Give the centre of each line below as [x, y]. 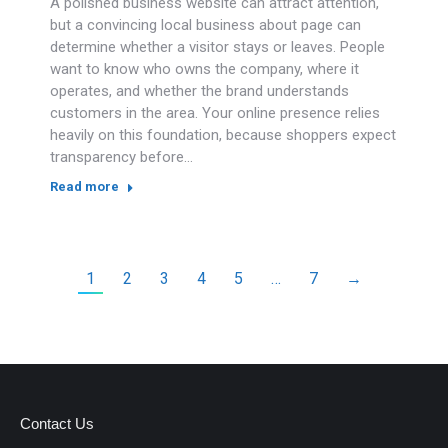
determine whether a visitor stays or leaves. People [217, 46]
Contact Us [57, 423]
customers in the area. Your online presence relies [215, 112]
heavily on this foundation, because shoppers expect [223, 134]
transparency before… [121, 156]
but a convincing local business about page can [205, 24]
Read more [84, 186]
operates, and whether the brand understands [199, 90]
